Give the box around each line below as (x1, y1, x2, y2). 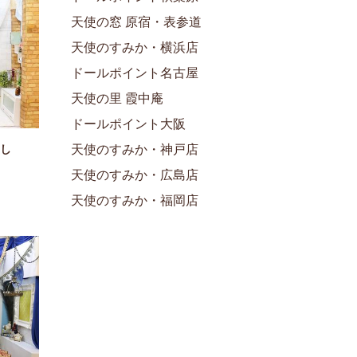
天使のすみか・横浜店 (71, 40, 198, 54)
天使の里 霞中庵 (71, 91, 163, 105)
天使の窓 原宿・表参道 (71, 14, 202, 29)
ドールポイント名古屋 (71, 65, 198, 80)
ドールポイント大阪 (71, 116, 186, 131)
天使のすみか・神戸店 (71, 142, 198, 156)
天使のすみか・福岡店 (71, 193, 198, 207)
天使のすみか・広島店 (71, 167, 198, 182)
